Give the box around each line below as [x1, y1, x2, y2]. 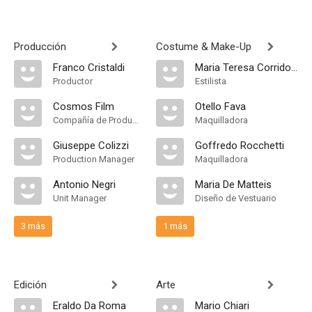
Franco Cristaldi [53, 61, 125, 74]
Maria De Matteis [195, 178, 272, 191]
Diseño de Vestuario [195, 193, 276, 203]
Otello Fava [195, 100, 246, 113]
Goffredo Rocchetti [195, 139, 284, 152]
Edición [14, 279, 47, 291]
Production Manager [53, 154, 134, 164]
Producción [14, 40, 66, 53]
